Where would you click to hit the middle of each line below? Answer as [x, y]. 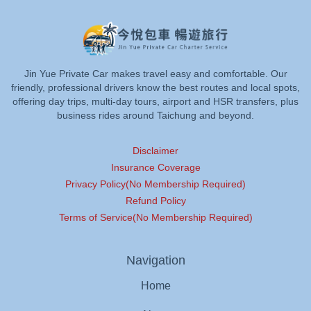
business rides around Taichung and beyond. [155, 115]
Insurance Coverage [155, 167]
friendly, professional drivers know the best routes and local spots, [155, 87]
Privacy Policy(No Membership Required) [155, 184]
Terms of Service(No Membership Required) [155, 217]
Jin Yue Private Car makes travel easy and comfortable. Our [155, 73]
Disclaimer [155, 150]
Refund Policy [155, 200]
